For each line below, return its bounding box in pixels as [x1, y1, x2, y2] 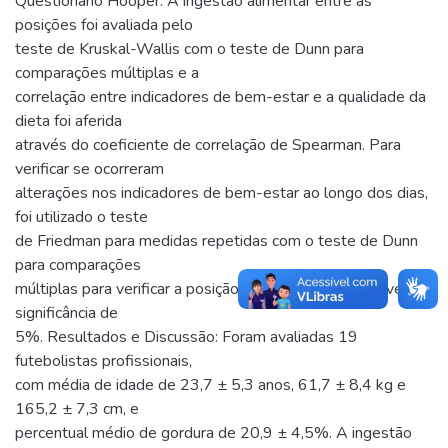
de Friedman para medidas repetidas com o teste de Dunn [15, 229, 418, 252]
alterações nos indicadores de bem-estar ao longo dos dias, [15, 181, 428, 204]
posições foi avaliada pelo [15, 13, 193, 36]
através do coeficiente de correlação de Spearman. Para [15, 133, 401, 156]
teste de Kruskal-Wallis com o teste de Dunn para [15, 37, 364, 60]
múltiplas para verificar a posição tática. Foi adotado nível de [15, 277, 429, 300]
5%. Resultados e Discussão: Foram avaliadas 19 [15, 325, 358, 348]
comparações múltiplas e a [15, 61, 199, 84]
